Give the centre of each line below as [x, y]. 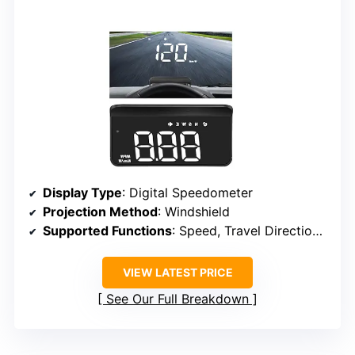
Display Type [82, 193]
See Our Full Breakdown [177, 299]
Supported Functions [107, 231]
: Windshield [194, 212]
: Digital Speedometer [187, 193]
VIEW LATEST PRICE [177, 273]
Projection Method [100, 212]
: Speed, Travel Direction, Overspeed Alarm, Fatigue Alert [242, 231]
